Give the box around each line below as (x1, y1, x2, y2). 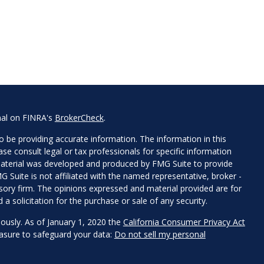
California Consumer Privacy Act (123, 216, 245, 228)
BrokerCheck (54, 112, 104, 124)
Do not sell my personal (114, 229, 206, 240)
